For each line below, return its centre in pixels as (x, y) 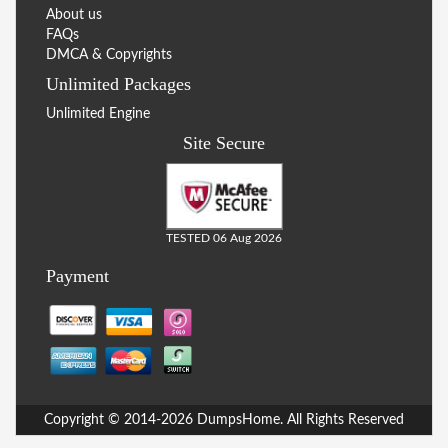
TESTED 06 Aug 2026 (224, 237)
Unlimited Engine (98, 113)
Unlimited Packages (118, 83)
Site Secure (224, 142)
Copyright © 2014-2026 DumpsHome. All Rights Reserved (224, 419)
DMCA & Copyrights (109, 54)
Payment (77, 275)
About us (74, 14)
